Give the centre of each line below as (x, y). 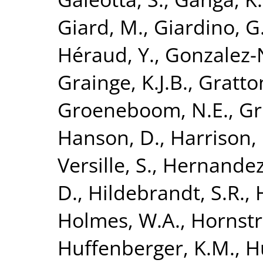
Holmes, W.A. (119, 220)
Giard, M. (100, 26)
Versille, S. (105, 164)
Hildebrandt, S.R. (166, 192)
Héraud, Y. (106, 54)
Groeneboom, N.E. (143, 109)
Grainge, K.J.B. (123, 82)
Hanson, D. (109, 137)
